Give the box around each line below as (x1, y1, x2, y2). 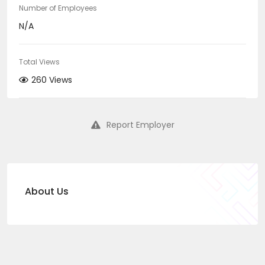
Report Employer (106, 119, 174, 131)
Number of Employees (19, 3, 97, 13)
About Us (25, 185, 69, 198)
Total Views (19, 57, 60, 67)
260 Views (31, 74, 72, 86)
